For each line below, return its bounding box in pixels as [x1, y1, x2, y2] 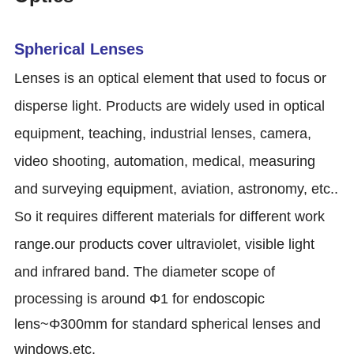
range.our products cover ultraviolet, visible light [14, 235, 315, 252]
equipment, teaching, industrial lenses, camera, [14, 125, 312, 141]
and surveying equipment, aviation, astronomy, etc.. [14, 180, 339, 197]
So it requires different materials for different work [14, 208, 326, 224]
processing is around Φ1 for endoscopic [14, 290, 265, 307]
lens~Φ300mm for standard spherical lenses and [14, 315, 322, 332]
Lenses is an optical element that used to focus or [14, 70, 327, 86]
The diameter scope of [134, 263, 276, 280]
